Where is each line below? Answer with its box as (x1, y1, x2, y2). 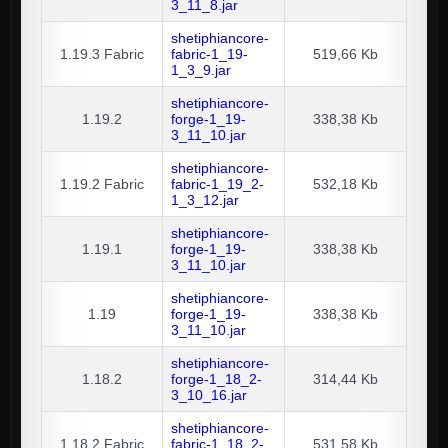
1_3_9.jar (171, 62, 231, 79)
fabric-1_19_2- (171, 176, 264, 193)
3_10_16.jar (171, 387, 247, 404)
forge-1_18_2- (171, 371, 262, 388)
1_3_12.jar (171, 192, 239, 209)
